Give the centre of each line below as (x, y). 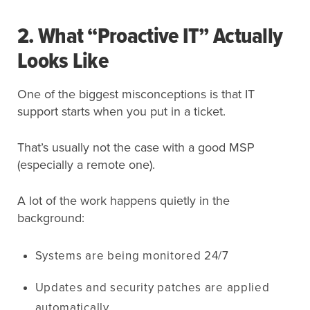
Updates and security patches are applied (152, 287)
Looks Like (63, 62)
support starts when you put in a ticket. (121, 111)
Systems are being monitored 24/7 (132, 255)
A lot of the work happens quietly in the (124, 200)
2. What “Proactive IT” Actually (150, 37)
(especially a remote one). (86, 164)
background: (51, 218)
